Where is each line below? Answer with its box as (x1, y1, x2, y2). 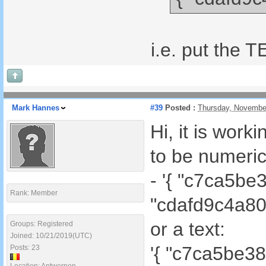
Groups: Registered (10, 220, 73, 228)
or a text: (150, 218, 225, 240)
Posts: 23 (10, 243, 40, 252)
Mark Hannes (12, 103, 59, 112)
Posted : (163, 103, 195, 112)
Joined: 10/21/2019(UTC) (10, 232, 92, 240)
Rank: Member (10, 189, 58, 197)
